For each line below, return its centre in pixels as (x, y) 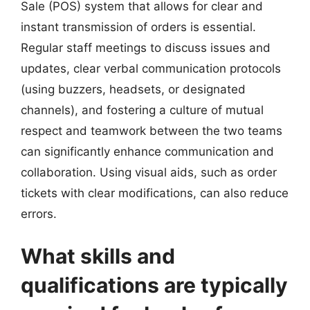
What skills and (98, 256)
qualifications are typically (154, 285)
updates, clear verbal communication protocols (151, 68)
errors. (39, 213)
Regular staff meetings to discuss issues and (146, 47)
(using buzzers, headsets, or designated (133, 89)
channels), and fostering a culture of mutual (142, 110)
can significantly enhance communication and (147, 151)
